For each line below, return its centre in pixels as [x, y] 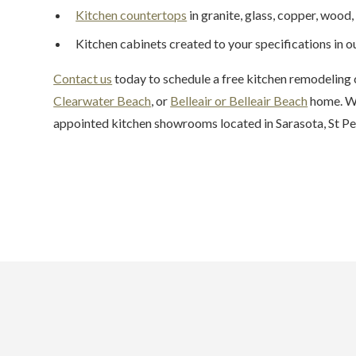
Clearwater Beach [103, 101]
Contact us [83, 78]
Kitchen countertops [132, 15]
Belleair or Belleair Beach [239, 101]
